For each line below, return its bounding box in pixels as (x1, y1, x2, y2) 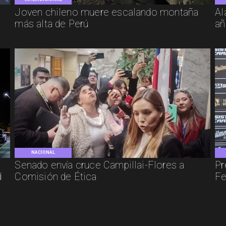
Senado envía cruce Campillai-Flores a (15, 159, 185, 172)
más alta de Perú (15, 18, 89, 30)
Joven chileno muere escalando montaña (15, 7, 199, 19)
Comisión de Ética (15, 171, 97, 183)
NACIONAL (31, 150, 55, 155)
